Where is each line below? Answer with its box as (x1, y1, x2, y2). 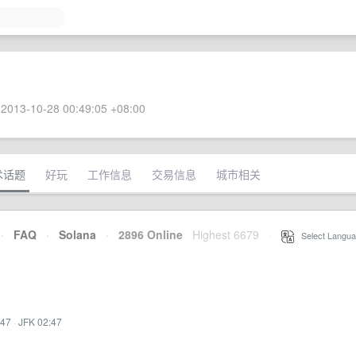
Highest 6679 (192, 226, 259, 242)
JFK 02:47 (18, 315, 62, 328)
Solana (59, 226, 96, 242)
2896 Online (109, 226, 183, 242)
